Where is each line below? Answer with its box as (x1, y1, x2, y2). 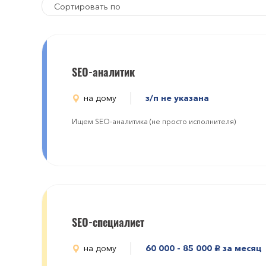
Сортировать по (54, 1, 121, 12)
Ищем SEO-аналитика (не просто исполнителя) (72, 117, 236, 126)
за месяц (220, 243, 262, 254)
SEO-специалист (72, 214, 144, 230)
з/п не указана (145, 93, 209, 103)
